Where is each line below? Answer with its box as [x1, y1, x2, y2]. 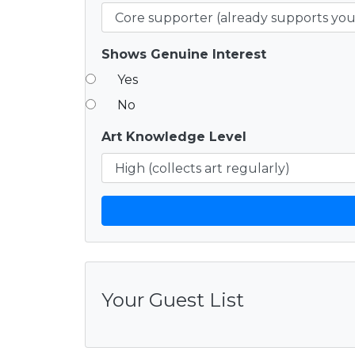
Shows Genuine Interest [101, 46, 266, 62]
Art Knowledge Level [101, 128, 246, 144]
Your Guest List [101, 288, 244, 311]
